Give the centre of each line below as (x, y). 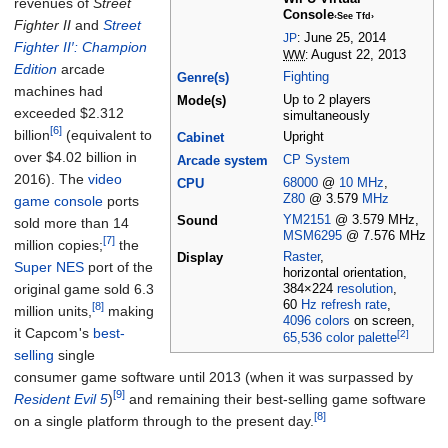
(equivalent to (107, 135)
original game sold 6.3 (84, 289)
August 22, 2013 (357, 55)
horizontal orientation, (345, 273)
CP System (316, 160)
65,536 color (318, 338)
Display (200, 258)
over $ (34, 157)
